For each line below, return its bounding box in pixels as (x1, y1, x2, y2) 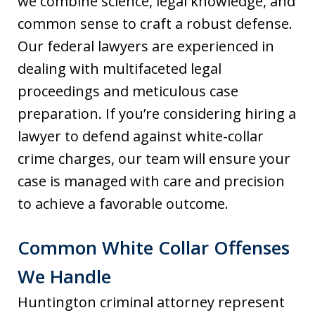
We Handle (18, 264, 111, 289)
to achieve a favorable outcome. (18, 194, 229, 213)
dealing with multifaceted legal (18, 59, 221, 78)
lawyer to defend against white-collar (18, 127, 264, 146)
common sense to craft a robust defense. (18, 14, 292, 33)
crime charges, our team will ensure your (18, 149, 290, 168)
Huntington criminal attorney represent (18, 292, 285, 311)
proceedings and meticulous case (18, 82, 238, 101)
